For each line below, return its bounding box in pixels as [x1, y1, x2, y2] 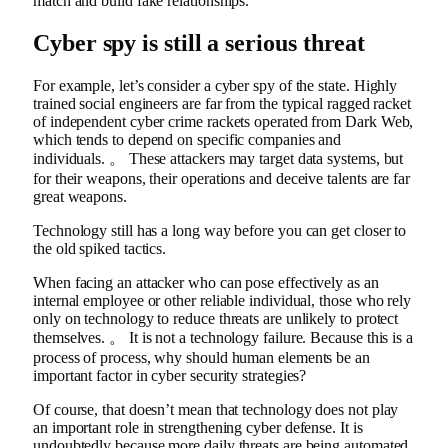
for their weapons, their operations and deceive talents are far [33, 169, 410, 187]
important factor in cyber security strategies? [33, 366, 307, 384]
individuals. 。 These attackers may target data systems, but [33, 149, 404, 167]
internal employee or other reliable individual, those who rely [33, 291, 412, 309]
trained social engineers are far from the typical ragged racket [33, 94, 411, 112]
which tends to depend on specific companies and [33, 130, 342, 148]
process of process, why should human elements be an [33, 348, 370, 366]
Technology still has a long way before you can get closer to [33, 221, 407, 239]
